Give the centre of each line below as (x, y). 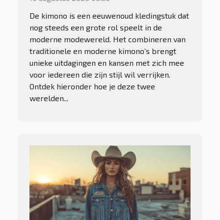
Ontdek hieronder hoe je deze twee (92, 86)
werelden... (49, 98)
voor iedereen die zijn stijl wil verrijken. (100, 74)
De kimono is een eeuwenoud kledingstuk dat (109, 15)
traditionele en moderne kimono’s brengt (103, 51)
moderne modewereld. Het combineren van (108, 39)
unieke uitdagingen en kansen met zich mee (107, 62)
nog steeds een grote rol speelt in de (96, 27)
